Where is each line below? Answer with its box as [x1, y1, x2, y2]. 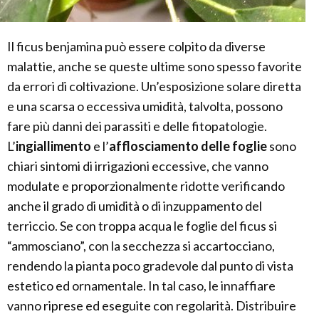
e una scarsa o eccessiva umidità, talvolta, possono [7, 98, 283, 115]
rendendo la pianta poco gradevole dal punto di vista [7, 258, 293, 274]
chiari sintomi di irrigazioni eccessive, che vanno [7, 158, 268, 174]
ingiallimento [16, 138, 91, 155]
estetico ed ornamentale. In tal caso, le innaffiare [7, 278, 276, 294]
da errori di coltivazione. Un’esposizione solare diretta [7, 78, 301, 95]
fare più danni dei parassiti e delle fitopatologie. [7, 118, 267, 135]
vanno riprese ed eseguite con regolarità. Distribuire [7, 298, 296, 314]
